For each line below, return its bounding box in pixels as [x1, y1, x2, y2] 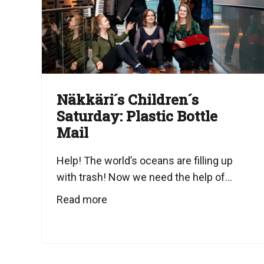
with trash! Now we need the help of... [57, 171, 232, 184]
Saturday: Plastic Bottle [57, 107, 217, 126]
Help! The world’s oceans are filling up [57, 154, 233, 167]
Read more [57, 193, 107, 206]
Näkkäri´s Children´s [57, 90, 199, 110]
